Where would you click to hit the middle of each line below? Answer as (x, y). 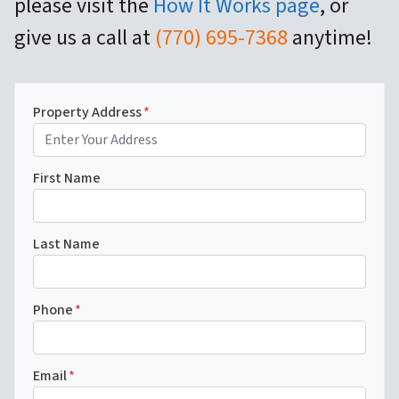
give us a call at (85, 38)
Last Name (66, 244)
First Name (67, 179)
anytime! (330, 38)
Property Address (87, 113)
